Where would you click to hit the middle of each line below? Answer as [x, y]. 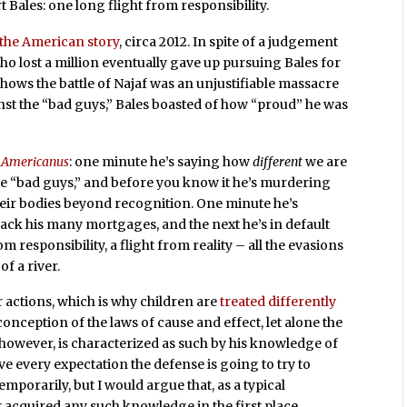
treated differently [278, 302]
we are [325, 161]
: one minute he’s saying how [161, 161]
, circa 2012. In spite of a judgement [229, 41]
